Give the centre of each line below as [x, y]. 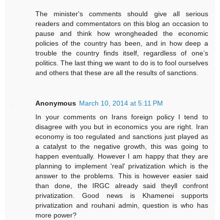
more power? [56, 215]
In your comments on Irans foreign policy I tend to [122, 117]
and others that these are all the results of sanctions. [117, 72]
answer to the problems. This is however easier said [122, 176]
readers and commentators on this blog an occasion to [122, 23]
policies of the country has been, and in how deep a [122, 43]
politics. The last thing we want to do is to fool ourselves [122, 63]
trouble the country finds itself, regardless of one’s [122, 53]
